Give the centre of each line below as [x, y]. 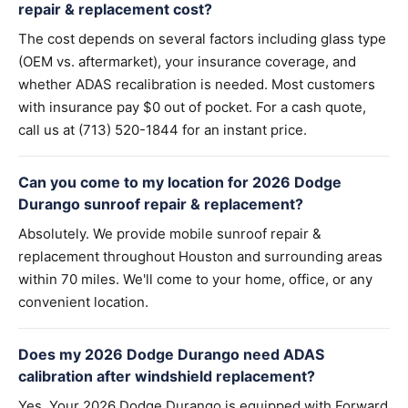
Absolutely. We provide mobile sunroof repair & [170, 234]
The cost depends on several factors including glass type [202, 39]
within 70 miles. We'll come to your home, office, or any [195, 279]
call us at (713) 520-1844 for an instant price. [163, 130]
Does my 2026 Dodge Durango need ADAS [171, 354]
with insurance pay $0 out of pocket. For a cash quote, [192, 107]
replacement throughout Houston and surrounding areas [200, 256]
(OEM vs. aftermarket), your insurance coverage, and [187, 61]
